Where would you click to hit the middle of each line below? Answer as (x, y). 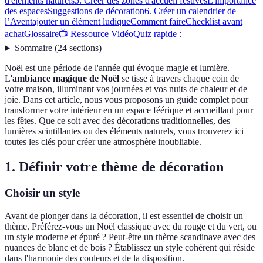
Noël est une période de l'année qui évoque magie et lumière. (117, 68)
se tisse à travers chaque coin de (179, 79)
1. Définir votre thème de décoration (114, 167)
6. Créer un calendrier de (190, 11)
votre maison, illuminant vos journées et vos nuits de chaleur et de (126, 89)
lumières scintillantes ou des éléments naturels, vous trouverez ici (124, 131)
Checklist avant (214, 22)
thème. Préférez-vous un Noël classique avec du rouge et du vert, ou (131, 226)
